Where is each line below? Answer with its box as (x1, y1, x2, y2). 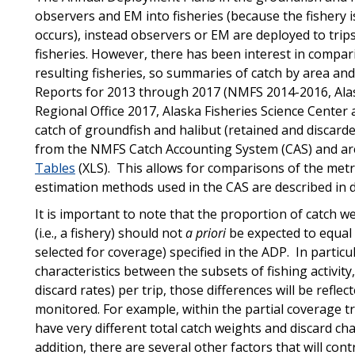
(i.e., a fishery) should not (34, 223, 185, 242)
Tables (34, 158, 75, 177)
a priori (185, 223, 226, 242)
